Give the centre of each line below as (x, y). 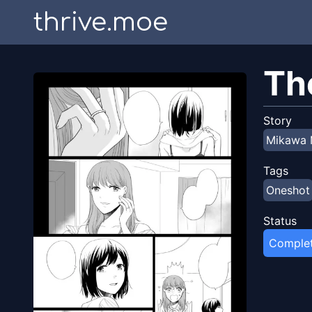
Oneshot (288, 190)
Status (280, 221)
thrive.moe (101, 22)
